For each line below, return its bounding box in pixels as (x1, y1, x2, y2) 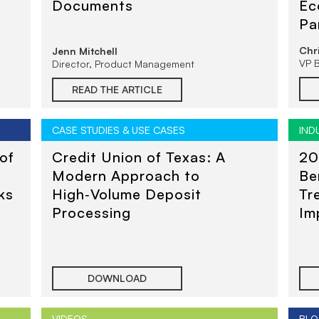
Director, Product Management (52, 58, 195, 70)
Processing (52, 204, 132, 221)
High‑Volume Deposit (52, 185, 202, 203)
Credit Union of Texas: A (52, 148, 226, 166)
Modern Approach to (52, 167, 201, 184)
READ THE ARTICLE (72, 83, 163, 95)
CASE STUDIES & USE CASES (52, 124, 186, 136)
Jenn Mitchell (52, 45, 118, 57)
